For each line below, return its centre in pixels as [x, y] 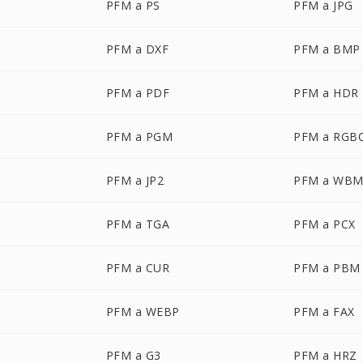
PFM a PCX [325, 224]
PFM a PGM [139, 137]
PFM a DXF [137, 49]
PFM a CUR [138, 268]
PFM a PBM [327, 268]
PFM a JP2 [135, 180]
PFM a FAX [324, 312]
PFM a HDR [326, 93]
